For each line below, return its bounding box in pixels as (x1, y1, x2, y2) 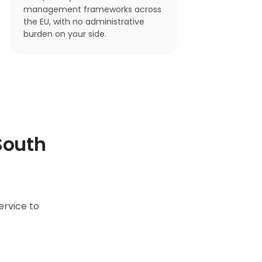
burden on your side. (23, 28, 106, 40)
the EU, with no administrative (23, 16, 144, 28)
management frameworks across (23, 4, 161, 16)
